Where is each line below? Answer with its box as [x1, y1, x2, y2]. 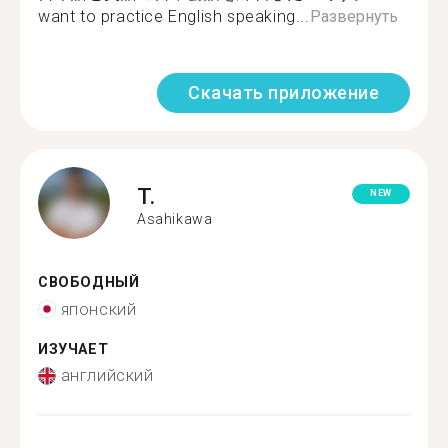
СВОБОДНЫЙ [38, 274, 140, 291]
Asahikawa [137, 210, 213, 227]
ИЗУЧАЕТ [38, 340, 109, 358]
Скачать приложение [188, 82, 379, 103]
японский [60, 299, 137, 319]
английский [60, 366, 154, 385]
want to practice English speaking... [38, 7, 310, 26]
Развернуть [309, 7, 398, 26]
